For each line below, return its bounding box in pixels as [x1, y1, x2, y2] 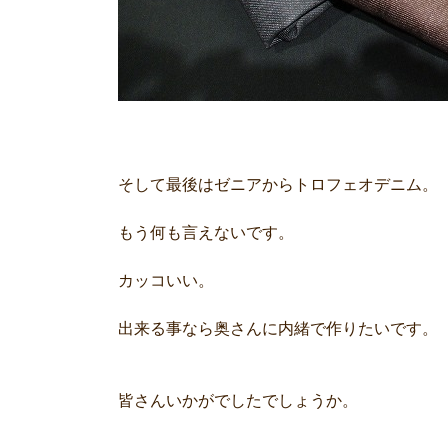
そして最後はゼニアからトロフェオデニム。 [118, 176, 438, 193]
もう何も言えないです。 [118, 224, 294, 241]
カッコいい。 [118, 272, 214, 289]
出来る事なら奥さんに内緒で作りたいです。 [118, 320, 438, 337]
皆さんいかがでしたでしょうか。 [118, 392, 358, 409]
